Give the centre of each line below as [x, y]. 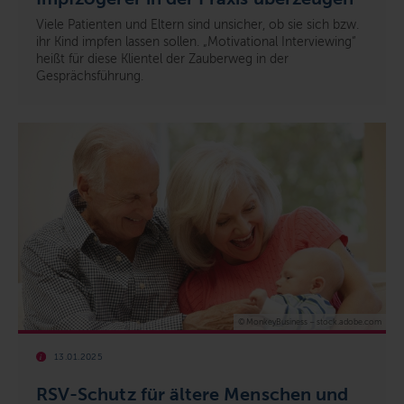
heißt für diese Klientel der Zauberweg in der [162, 60]
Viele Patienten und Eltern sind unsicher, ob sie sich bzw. [197, 25]
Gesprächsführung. [90, 77]
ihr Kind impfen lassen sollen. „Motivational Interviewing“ [196, 42]
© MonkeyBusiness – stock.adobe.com [310, 322]
